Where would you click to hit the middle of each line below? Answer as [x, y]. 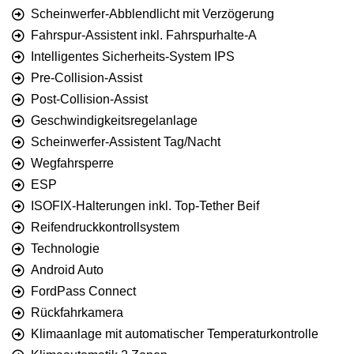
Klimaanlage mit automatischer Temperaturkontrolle [175, 334]
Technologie [65, 249]
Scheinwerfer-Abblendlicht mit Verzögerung [153, 14]
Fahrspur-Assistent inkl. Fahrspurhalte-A [144, 36]
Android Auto [67, 270]
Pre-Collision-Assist [87, 78]
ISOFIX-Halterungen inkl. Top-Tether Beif [145, 206]
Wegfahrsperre [72, 164]
